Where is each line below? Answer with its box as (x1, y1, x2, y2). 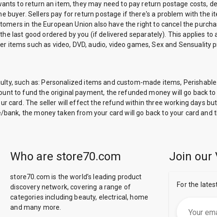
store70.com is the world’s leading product (10, 173, 142, 181)
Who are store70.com (10, 150, 122, 163)
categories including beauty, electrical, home (10, 193, 149, 201)
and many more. (10, 203, 62, 211)
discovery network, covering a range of (10, 183, 131, 191)
